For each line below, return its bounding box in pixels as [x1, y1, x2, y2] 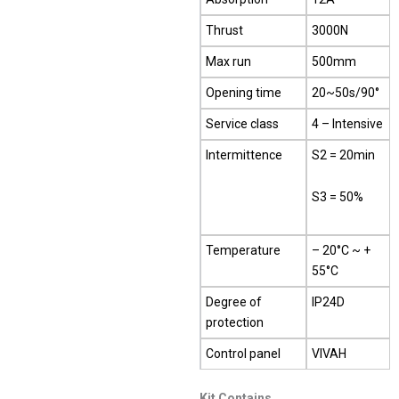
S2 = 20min [312, 147, 375, 162]
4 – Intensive [312, 116, 383, 131]
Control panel [206, 346, 281, 361]
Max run [206, 53, 251, 69]
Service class [206, 116, 279, 131]
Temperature [206, 242, 281, 257]
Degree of [206, 294, 262, 309]
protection [206, 314, 264, 330]
